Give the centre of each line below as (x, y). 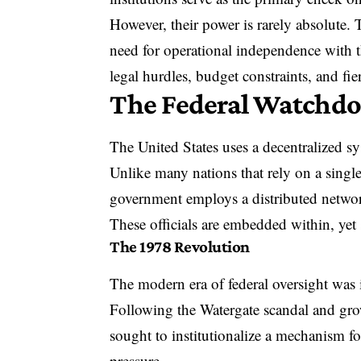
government (146, 197)
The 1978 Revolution (180, 246)
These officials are (167, 223)
